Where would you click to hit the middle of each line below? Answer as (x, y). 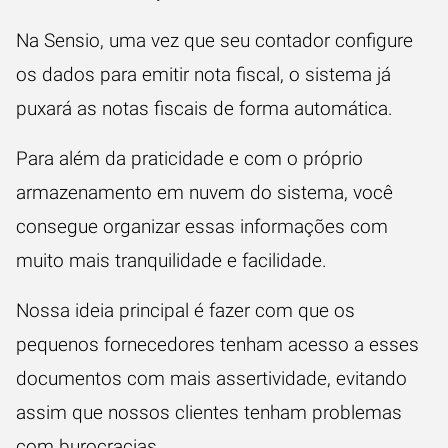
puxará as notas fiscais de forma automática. (204, 108)
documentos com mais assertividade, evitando (211, 378)
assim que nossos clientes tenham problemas (209, 412)
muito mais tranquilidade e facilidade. (174, 260)
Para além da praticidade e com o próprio (189, 158)
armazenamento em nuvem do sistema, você (204, 192)
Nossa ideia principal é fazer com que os (185, 310)
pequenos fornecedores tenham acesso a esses (217, 344)
